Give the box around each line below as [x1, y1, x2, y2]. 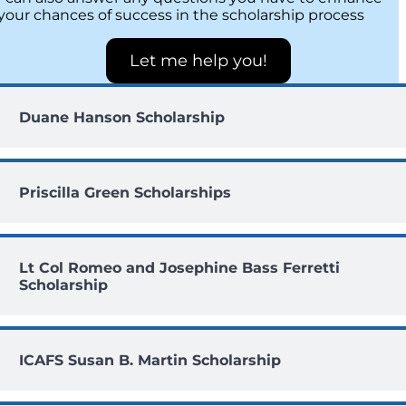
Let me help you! [129, 51, 267, 72]
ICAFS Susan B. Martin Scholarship [19, 352, 282, 370]
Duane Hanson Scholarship [19, 109, 226, 127]
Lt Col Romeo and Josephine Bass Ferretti [19, 259, 341, 277]
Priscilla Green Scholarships [19, 184, 232, 202]
